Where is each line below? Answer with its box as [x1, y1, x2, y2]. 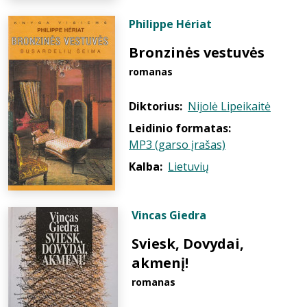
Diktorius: [129, 99, 182, 114]
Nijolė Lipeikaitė [188, 99, 271, 114]
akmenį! [132, 254, 188, 272]
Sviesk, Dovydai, [132, 234, 244, 253]
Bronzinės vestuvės [129, 43, 265, 62]
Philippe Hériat [129, 16, 212, 32]
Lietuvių [168, 159, 209, 174]
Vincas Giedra [132, 208, 206, 223]
